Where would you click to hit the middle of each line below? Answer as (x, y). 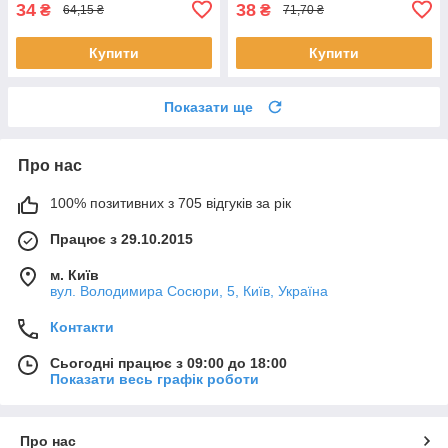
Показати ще (208, 106)
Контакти (82, 326)
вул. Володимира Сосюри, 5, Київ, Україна (189, 290)
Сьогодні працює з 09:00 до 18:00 (168, 362)
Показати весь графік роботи (154, 378)
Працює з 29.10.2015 (121, 238)
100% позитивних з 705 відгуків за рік (170, 202)
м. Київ (74, 274)
